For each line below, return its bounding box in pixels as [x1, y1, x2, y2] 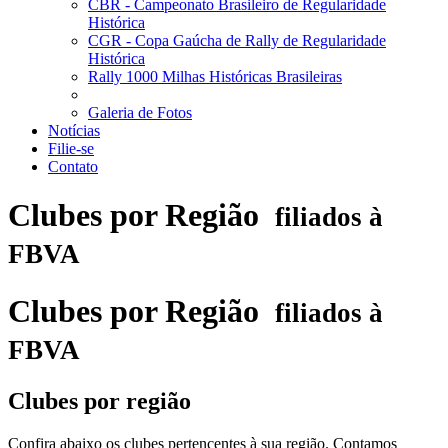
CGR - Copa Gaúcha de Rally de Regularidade [88, 32, 386, 49]
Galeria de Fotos [88, 104, 192, 121]
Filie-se [48, 140, 94, 157]
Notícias [48, 122, 100, 139]
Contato [48, 158, 98, 175]
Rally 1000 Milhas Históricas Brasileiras [88, 68, 342, 85]
